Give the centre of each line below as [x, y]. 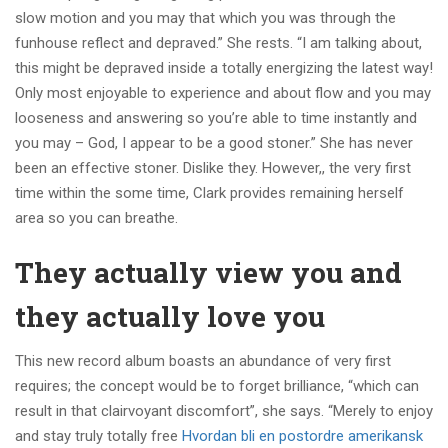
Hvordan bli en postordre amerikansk [302, 436]
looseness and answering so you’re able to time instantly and [216, 118]
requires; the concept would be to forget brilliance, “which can [217, 386]
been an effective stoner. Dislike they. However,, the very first [213, 168]
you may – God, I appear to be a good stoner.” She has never [214, 143]
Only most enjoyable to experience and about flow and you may [223, 93]
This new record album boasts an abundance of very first [203, 361]
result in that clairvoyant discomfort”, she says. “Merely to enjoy [224, 411]
